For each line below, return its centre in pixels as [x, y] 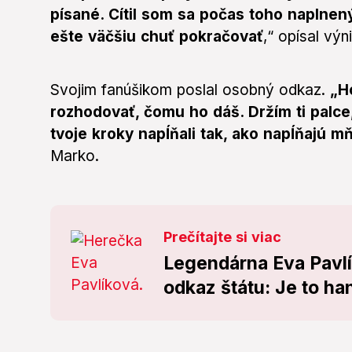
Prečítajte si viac [222, 237]
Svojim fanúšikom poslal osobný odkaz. [190, 90]
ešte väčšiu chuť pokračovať [157, 37]
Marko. [75, 156]
